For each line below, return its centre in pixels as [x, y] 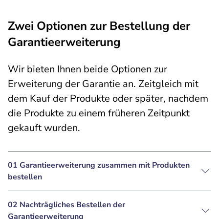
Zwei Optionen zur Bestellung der [99, 26]
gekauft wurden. [44, 128]
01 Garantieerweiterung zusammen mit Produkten [99, 165]
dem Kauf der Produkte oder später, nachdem [108, 99]
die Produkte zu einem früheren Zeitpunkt [99, 113]
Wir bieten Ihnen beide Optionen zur [88, 69]
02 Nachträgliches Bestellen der [66, 205]
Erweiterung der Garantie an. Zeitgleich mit [103, 84]
